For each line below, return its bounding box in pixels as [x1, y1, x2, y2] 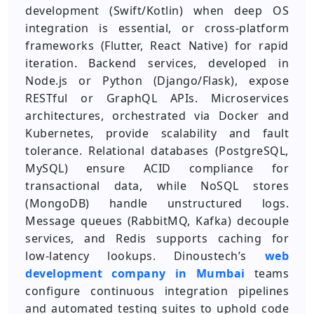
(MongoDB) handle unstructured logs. [25, 196, 289, 211]
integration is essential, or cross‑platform [25, 20, 289, 36]
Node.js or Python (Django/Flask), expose [25, 73, 289, 88]
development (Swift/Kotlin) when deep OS [25, 3, 289, 18]
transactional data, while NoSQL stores [25, 178, 289, 193]
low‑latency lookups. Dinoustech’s [25, 248, 265, 264]
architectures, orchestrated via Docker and [25, 108, 289, 123]
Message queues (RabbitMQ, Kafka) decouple [25, 213, 289, 228]
